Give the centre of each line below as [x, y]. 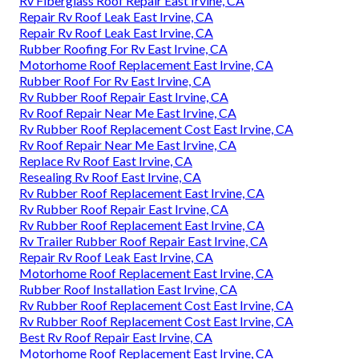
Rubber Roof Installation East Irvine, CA [128, 289]
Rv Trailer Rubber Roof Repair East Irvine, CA [143, 241]
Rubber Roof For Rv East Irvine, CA [115, 81]
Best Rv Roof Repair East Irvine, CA [116, 337]
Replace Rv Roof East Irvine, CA [106, 161]
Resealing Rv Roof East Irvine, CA [110, 177]
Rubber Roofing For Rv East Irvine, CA [123, 49]
